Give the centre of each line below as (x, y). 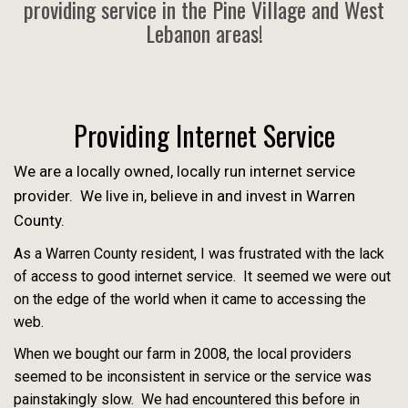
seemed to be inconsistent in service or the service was (193, 376)
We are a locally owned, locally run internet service (184, 171)
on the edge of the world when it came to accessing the (190, 299)
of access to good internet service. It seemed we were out (202, 276)
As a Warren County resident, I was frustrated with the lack (199, 253)
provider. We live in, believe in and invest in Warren (184, 195)
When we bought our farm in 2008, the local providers (183, 353)
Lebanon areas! (204, 32)
